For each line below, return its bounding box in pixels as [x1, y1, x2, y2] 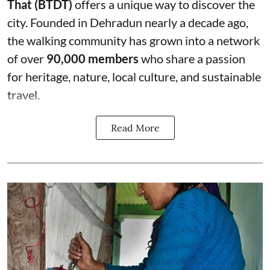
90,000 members [46, 51, 139, 66]
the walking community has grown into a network [7, 33, 260, 48]
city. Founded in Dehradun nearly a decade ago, [7, 14, 248, 30]
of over [7, 51, 46, 66]
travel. [7, 87, 40, 102]
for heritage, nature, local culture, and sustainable [7, 69, 261, 84]
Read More [110, 121, 160, 134]
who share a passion [139, 51, 245, 66]
